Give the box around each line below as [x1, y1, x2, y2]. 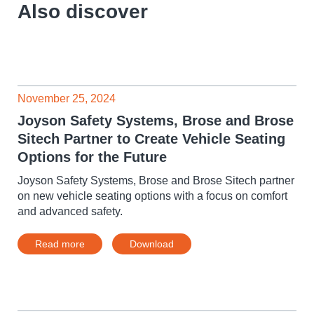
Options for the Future [18, 149, 167, 165]
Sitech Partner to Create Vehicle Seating [18, 131, 285, 146]
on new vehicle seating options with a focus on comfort [18, 190, 287, 202]
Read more [35, 238, 85, 250]
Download [130, 238, 174, 250]
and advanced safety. [18, 205, 123, 217]
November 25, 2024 [18, 93, 116, 104]
